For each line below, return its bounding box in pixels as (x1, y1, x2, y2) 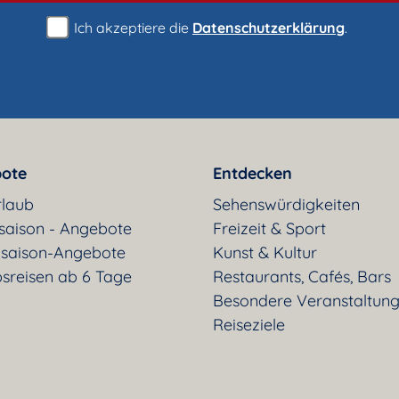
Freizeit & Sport (213, 217, 326, 239)
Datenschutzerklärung (192, 18, 345, 37)
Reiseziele (213, 313, 285, 335)
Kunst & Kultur (213, 241, 317, 263)
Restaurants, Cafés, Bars (213, 265, 391, 287)
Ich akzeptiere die (70, 18, 192, 37)
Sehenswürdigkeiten (213, 193, 360, 215)
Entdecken (213, 162, 292, 183)
